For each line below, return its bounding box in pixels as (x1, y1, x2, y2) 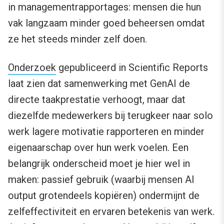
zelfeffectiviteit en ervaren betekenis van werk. (8, 205, 214, 218)
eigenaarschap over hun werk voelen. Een (8, 141, 188, 154)
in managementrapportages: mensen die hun (8, 1, 201, 13)
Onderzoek (8, 61, 56, 74)
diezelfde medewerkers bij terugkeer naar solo (8, 109, 213, 122)
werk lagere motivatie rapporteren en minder (8, 125, 204, 138)
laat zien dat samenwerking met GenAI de (8, 77, 190, 90)
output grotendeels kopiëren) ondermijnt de (8, 189, 199, 202)
